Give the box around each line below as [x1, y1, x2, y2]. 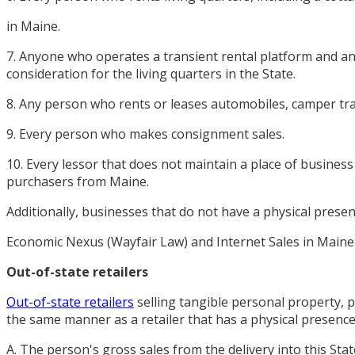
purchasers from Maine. [6, 172, 149, 190]
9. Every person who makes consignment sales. [6, 124, 284, 143]
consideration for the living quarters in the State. [6, 64, 296, 82]
